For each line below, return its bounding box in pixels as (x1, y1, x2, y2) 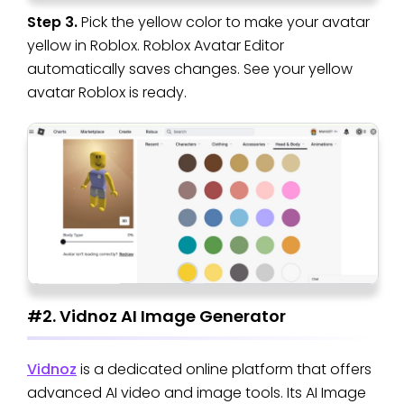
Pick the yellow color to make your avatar (78, 12, 370, 33)
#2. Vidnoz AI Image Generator (27, 305, 286, 328)
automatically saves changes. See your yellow (27, 59, 353, 80)
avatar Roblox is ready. (27, 82, 187, 104)
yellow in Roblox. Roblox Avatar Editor (27, 35, 284, 57)
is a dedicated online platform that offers (77, 358, 372, 380)
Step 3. (27, 12, 78, 33)
